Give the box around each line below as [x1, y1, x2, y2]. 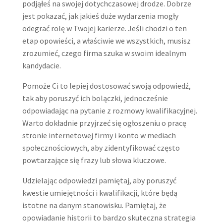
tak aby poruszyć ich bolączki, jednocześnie [22, 93, 168, 103]
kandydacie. [22, 60, 61, 70]
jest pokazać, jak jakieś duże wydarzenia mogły [22, 10, 178, 21]
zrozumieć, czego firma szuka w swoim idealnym [22, 48, 186, 58]
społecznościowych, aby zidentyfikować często [22, 142, 180, 153]
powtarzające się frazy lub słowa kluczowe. [22, 155, 166, 165]
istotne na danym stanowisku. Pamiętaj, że [22, 200, 166, 210]
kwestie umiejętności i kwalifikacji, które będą [22, 187, 177, 198]
